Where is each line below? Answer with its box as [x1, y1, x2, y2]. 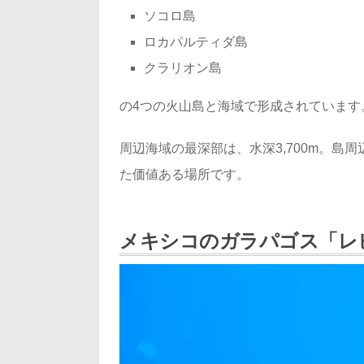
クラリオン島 [144, 60, 222, 75]
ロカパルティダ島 [144, 34, 248, 49]
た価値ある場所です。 [119, 167, 249, 181]
